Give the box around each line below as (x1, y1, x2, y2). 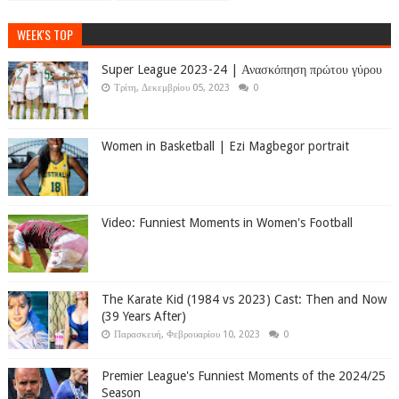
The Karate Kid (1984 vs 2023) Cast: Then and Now (101, 292, 387, 307)
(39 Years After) (101, 309, 186, 324)
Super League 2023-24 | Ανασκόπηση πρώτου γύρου (101, 62, 382, 77)
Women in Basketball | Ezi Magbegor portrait (101, 139, 349, 154)
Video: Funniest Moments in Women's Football (101, 216, 353, 231)
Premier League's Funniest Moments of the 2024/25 (101, 369, 386, 384)
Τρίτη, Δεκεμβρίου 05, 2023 (113, 82, 230, 94)
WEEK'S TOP (16, 25, 73, 45)
